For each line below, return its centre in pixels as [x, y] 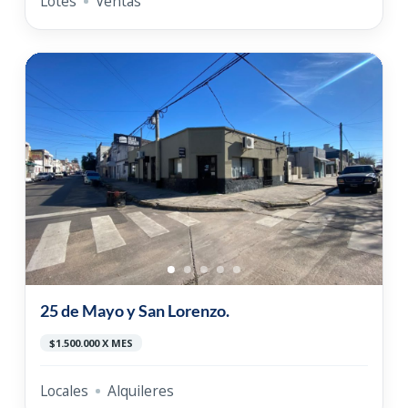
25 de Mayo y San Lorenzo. [134, 310]
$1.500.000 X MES [91, 342]
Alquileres [140, 390]
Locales [64, 390]
